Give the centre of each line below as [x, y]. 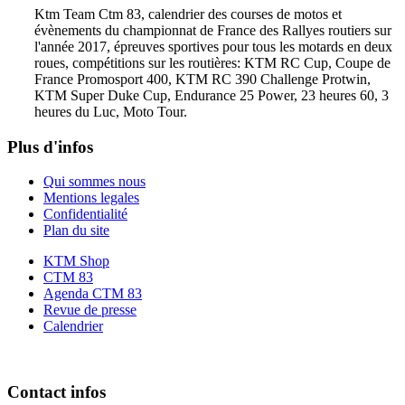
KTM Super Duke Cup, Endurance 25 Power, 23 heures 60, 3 [212, 95]
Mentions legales [91, 198]
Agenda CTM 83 [93, 294]
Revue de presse [90, 310]
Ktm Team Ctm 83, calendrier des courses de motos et [188, 14]
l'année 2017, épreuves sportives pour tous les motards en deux [213, 46]
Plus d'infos [50, 146]
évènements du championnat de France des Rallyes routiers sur [213, 30]
